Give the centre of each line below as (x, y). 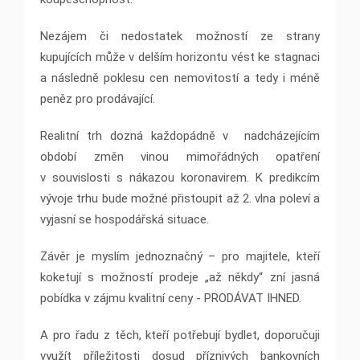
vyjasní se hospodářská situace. (125, 220)
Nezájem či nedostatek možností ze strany (180, 37)
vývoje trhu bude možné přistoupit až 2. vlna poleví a (180, 199)
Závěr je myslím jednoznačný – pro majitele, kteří (180, 257)
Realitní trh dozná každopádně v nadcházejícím (180, 136)
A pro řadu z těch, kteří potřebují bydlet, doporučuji (180, 335)
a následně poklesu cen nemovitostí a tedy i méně (180, 78)
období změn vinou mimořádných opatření (180, 157)
